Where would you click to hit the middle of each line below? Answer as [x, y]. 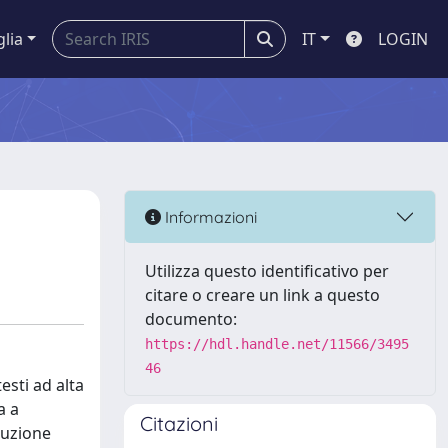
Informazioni [209, 216]
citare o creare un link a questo [262, 295]
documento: [191, 319]
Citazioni [179, 423]
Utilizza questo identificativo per [267, 271]
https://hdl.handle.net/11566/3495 [277, 344]
